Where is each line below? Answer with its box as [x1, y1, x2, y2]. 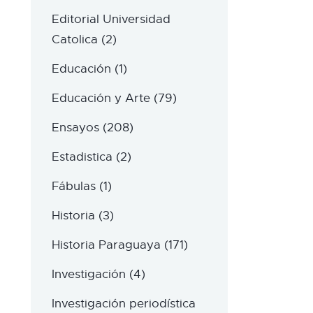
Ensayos [51, 120, 99, 136]
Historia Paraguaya [51, 238, 161, 253]
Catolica [51, 32, 98, 48]
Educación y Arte [51, 91, 150, 106]
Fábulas [51, 179, 96, 194]
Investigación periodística [51, 296, 196, 312]
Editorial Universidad [51, 12, 170, 27]
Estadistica [51, 150, 112, 165]
